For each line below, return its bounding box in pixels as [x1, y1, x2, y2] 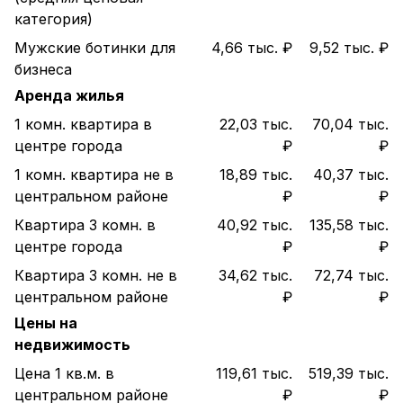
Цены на [14, 314, 77, 332]
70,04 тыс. [312, 115, 389, 133]
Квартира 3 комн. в [14, 216, 156, 234]
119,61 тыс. [216, 364, 292, 382]
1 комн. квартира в [14, 115, 152, 133]
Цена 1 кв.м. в [14, 364, 114, 382]
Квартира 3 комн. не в [14, 266, 177, 284]
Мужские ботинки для [14, 39, 175, 57]
